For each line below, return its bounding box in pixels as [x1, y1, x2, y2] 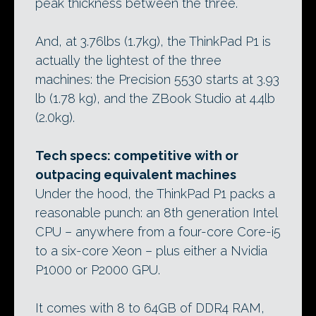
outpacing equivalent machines [35, 167, 236, 183]
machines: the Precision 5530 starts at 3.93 [35, 72, 279, 87]
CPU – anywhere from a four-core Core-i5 [35, 224, 281, 240]
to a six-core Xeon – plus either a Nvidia [35, 243, 267, 259]
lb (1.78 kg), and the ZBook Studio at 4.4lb [35, 91, 275, 107]
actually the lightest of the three [35, 53, 221, 68]
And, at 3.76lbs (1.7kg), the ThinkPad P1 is [35, 34, 271, 49]
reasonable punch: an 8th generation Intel [35, 205, 277, 221]
